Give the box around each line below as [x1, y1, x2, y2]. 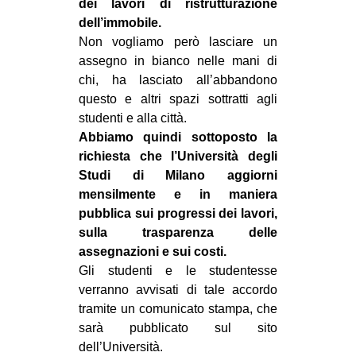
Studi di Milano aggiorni [79, 168, 277, 183]
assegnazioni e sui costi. [79, 245, 226, 259]
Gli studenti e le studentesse [79, 264, 277, 278]
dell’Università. [79, 340, 163, 354]
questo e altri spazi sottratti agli [79, 92, 277, 106]
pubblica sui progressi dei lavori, [79, 207, 277, 221]
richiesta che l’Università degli [79, 149, 277, 164]
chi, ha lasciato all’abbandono [79, 73, 277, 87]
